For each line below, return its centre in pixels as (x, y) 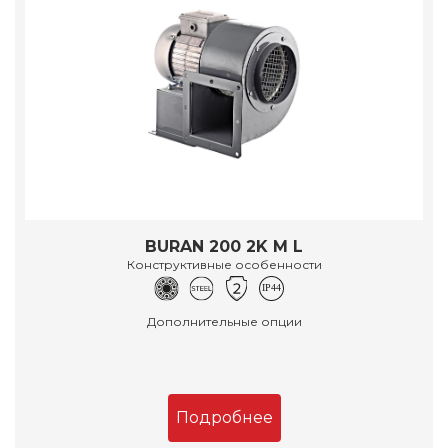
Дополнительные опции (224, 321)
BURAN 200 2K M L (224, 246)
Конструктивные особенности (224, 264)
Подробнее (224, 417)
